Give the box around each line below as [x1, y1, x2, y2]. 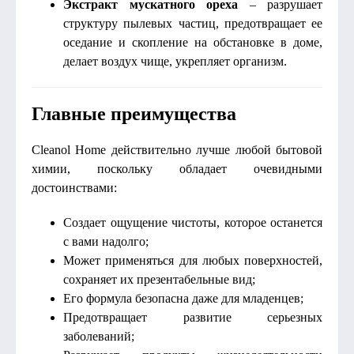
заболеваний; [63, 330, 134, 343]
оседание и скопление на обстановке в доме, [63, 36, 322, 49]
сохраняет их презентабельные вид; [63, 273, 255, 286]
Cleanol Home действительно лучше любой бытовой [32, 143, 322, 156]
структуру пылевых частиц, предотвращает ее [63, 17, 322, 30]
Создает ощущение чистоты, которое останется [63, 216, 322, 229]
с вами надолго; [63, 235, 149, 248]
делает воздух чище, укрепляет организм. [63, 55, 287, 68]
